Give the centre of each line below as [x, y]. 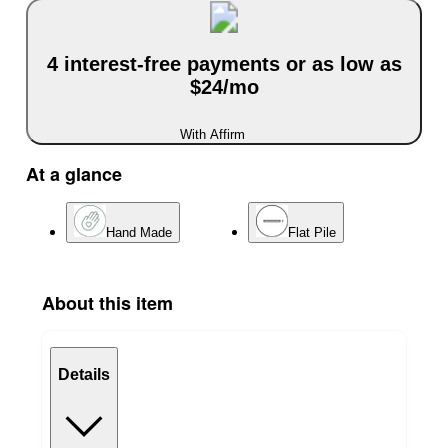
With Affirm [212, 135]
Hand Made [139, 233]
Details [84, 374]
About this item [107, 303]
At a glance [74, 174]
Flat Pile [312, 233]
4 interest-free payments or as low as [224, 63]
